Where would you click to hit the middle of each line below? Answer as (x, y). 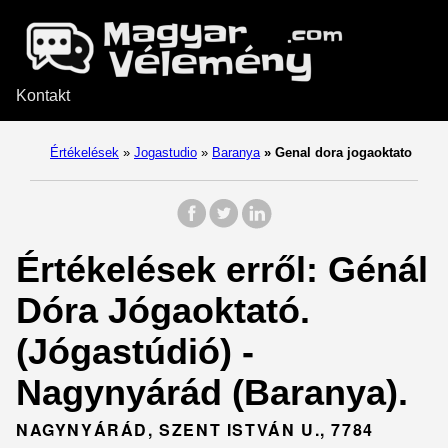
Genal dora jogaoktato (341, 152)
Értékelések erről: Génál (222, 269)
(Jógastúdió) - (135, 351)
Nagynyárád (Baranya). (212, 392)
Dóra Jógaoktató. (163, 310)
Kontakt (43, 95)
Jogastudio (165, 152)
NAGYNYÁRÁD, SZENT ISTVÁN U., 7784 (195, 429)
